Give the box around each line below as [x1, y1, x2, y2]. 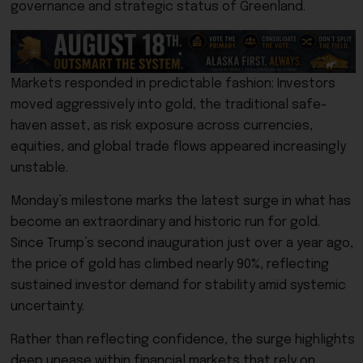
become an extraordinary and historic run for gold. [11, 216, 320, 230]
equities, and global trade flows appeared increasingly [11, 140, 346, 155]
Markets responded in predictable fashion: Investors [11, 77, 335, 92]
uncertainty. [11, 300, 84, 314]
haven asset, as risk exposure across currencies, [11, 119, 313, 134]
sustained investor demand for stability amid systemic [11, 279, 346, 293]
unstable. [11, 161, 68, 176]
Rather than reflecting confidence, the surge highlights [11, 333, 355, 348]
